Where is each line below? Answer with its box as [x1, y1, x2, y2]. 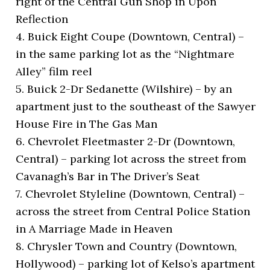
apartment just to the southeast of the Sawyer [16, 99, 256, 114]
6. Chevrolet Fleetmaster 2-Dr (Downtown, [16, 134, 236, 149]
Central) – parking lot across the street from [16, 152, 247, 166]
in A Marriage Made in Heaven [16, 222, 173, 236]
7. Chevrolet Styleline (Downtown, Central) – [16, 187, 245, 201]
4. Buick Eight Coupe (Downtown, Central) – [16, 30, 245, 44]
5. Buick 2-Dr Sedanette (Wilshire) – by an [16, 82, 233, 96]
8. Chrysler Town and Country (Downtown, [16, 239, 237, 254]
